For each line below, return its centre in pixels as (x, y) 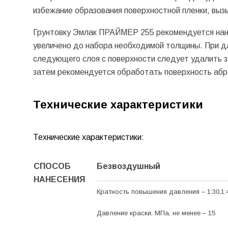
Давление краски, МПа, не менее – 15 (156, 213)
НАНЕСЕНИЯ (59, 179)
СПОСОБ (52, 166)
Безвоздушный (128, 166)
